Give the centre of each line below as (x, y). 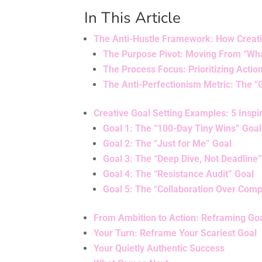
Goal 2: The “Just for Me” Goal (168, 144)
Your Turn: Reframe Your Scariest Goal (175, 233)
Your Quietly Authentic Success (159, 249)
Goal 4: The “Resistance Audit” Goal (179, 174)
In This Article (133, 18)
